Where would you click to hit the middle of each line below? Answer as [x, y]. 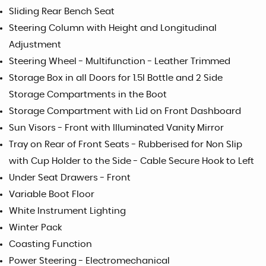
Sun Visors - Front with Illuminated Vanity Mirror [116, 128]
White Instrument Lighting [67, 211]
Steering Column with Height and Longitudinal [113, 28]
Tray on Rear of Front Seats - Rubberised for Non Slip [126, 145]
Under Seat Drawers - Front [70, 178]
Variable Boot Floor [52, 194]
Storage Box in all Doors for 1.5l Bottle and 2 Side [116, 78]
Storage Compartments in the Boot [88, 95]
